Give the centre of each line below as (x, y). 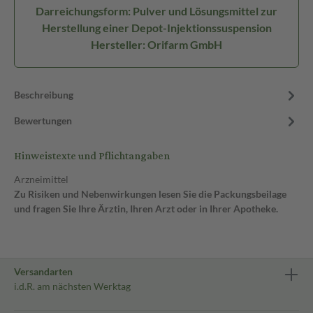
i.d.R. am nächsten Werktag (72, 286)
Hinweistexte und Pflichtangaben (92, 156)
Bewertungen (43, 121)
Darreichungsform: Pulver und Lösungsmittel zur (156, 11)
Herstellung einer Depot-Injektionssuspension (156, 28)
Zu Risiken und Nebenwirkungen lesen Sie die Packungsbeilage (150, 194)
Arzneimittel (41, 179)
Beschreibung (44, 95)
